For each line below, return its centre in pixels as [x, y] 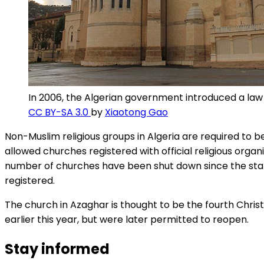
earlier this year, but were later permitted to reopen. [127, 220]
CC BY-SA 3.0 [60, 113]
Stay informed [57, 249]
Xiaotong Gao [136, 113]
